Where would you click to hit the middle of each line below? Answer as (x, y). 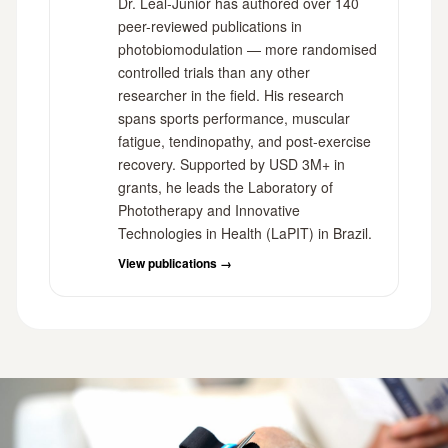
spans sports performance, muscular (234, 118)
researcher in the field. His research (231, 95)
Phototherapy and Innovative (209, 210)
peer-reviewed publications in (210, 26)
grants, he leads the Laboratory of (225, 187)
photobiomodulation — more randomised (247, 49)
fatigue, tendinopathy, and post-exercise (244, 141)
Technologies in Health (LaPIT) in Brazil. (245, 233)
